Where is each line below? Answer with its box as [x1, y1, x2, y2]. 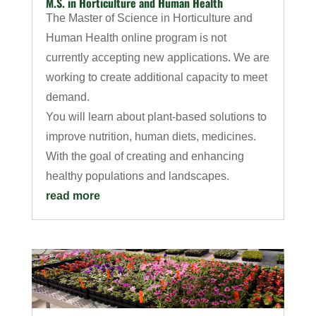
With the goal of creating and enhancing [45, 150, 244, 162]
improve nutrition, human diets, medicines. [45, 130, 256, 142]
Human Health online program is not [45, 31, 226, 44]
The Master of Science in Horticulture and [45, 11, 253, 24]
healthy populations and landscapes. [45, 169, 229, 182]
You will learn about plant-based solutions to [45, 110, 267, 123]
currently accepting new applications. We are [45, 51, 269, 63]
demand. [45, 90, 90, 103]
